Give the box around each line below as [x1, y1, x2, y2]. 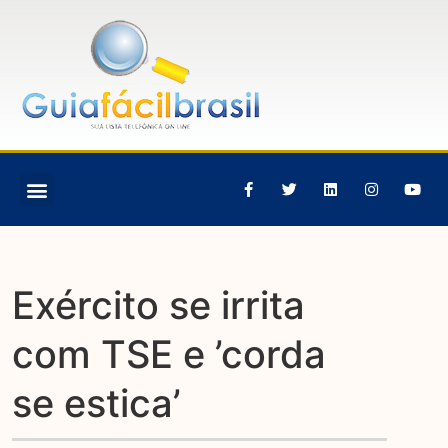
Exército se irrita [12, 281, 306, 328]
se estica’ [12, 379, 182, 426]
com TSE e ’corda [12, 330, 327, 377]
